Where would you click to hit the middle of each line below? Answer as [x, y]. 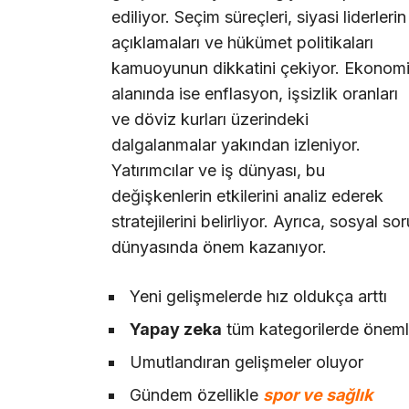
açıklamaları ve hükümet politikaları [242, 42]
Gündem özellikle [196, 395]
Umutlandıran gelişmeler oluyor [246, 362]
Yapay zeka [176, 330]
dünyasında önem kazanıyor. [219, 246]
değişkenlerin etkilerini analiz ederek [247, 195]
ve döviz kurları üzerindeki [210, 119]
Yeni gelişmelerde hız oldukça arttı [258, 297]
